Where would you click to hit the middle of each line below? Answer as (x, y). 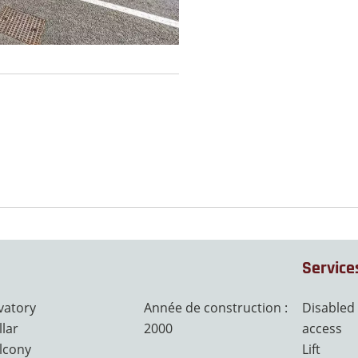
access (322, 328)
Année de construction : (216, 308)
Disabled (328, 308)
